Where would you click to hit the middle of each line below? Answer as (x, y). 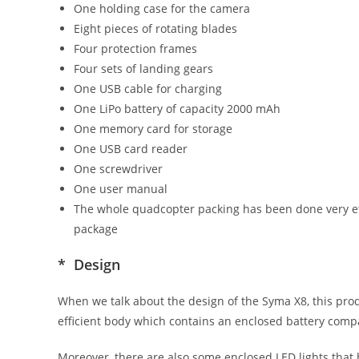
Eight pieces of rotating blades (155, 28)
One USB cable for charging (148, 88)
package (96, 228)
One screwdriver (118, 168)
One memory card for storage (153, 128)
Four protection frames (135, 48)
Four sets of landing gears (143, 68)
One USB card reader (131, 148)
